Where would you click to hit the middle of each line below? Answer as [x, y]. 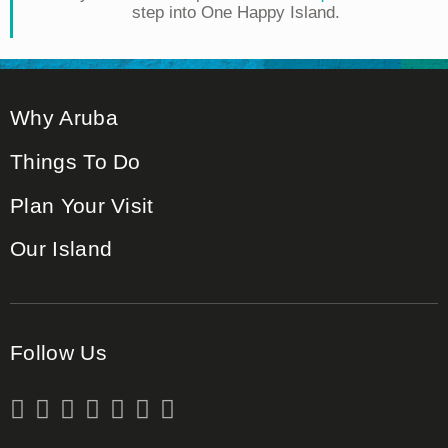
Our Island [61, 249]
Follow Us [58, 353]
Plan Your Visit [82, 205]
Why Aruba [64, 118]
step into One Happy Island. [235, 12]
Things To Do [75, 162]
